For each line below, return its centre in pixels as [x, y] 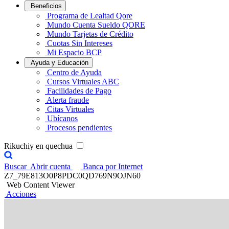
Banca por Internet [113, 166]
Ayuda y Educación [60, 63]
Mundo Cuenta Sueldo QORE [96, 25]
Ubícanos [62, 118]
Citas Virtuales [71, 109]
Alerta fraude [68, 100]
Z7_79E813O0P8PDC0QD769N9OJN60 [72, 176]
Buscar [15, 166]
